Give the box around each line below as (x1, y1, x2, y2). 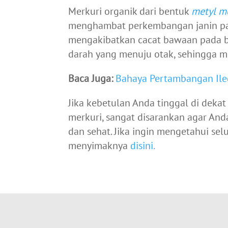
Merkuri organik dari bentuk (68, 4, 192, 18)
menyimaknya (68, 138, 128, 152)
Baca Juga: (68, 71, 116, 85)
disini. (128, 138, 157, 152)
